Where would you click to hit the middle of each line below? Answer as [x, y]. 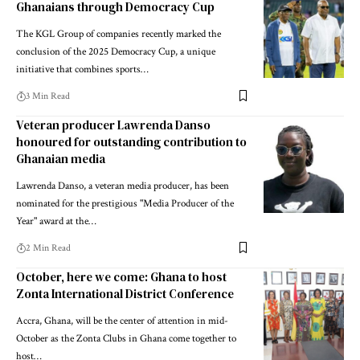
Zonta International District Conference [125, 293]
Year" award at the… [56, 221]
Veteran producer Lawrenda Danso [113, 125]
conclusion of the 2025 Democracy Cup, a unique [116, 51]
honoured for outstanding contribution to [131, 141]
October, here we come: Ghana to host [121, 276]
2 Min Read [48, 247]
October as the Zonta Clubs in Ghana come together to [126, 338]
